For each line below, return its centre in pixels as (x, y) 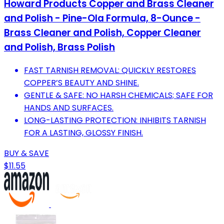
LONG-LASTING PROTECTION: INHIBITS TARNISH (115, 120)
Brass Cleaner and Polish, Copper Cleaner (102, 32)
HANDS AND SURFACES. (69, 107)
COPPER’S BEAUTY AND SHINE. (81, 82)
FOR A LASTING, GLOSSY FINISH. (83, 132)
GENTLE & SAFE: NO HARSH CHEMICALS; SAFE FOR (118, 95)
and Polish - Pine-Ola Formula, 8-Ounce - (102, 18)
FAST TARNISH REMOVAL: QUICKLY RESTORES (110, 70)
